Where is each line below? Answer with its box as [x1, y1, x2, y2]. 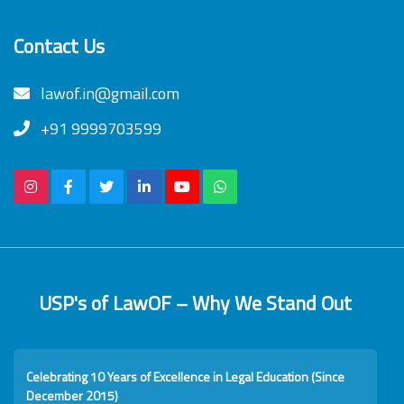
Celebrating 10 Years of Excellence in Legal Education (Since [26, 367, 344, 387]
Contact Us [14, 31, 105, 61]
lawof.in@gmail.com [37, 81, 179, 106]
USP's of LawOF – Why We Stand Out [39, 288, 352, 318]
